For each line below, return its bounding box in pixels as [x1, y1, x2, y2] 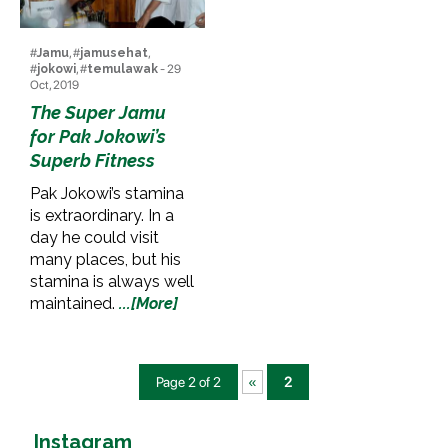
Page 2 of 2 [156, 373, 221, 390]
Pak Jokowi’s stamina [30, 183, 184, 203]
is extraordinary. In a [30, 205, 174, 225]
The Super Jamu [30, 101, 166, 123]
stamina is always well [30, 271, 194, 291]
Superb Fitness [30, 149, 155, 171]
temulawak [87, 61, 158, 76]
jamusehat [80, 45, 148, 60]
